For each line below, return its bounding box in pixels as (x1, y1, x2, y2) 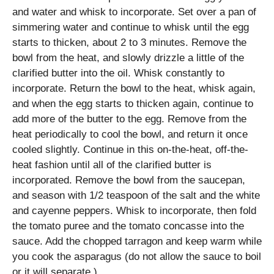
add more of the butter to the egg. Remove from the (12, 113, 246, 125)
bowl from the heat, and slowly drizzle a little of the (12, 52, 244, 64)
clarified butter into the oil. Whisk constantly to (12, 67, 224, 80)
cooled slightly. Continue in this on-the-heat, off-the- (12, 144, 248, 156)
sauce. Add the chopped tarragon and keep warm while (12, 235, 262, 248)
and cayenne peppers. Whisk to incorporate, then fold (12, 205, 256, 217)
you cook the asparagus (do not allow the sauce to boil (12, 251, 261, 263)
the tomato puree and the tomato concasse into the (12, 220, 244, 232)
